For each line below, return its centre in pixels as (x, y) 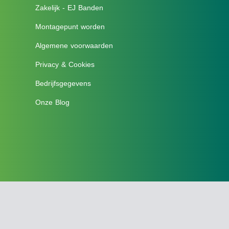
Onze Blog (52, 102)
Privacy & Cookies (65, 64)
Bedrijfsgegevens (63, 83)
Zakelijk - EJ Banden (69, 8)
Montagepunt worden (70, 27)
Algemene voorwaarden (74, 45)
